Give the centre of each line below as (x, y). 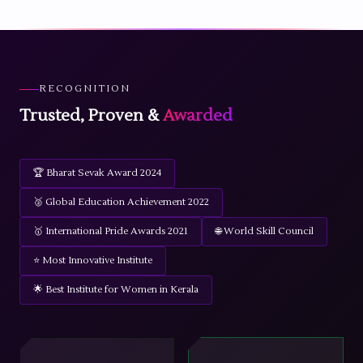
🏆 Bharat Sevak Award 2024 (97, 173)
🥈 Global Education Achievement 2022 (121, 202)
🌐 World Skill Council (265, 231)
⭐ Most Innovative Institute (93, 261)
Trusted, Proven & (91, 116)
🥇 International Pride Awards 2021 (111, 231)
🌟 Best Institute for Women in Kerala (116, 290)
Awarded (198, 116)
